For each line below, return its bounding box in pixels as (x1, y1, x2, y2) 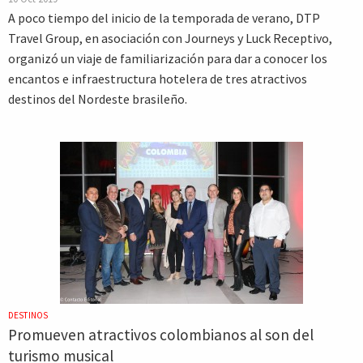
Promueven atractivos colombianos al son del (8, 325, 314, 344)
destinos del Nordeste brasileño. (8, 91, 187, 107)
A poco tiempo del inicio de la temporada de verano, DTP (8, 10, 320, 26)
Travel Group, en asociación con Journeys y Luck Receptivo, (8, 30, 332, 46)
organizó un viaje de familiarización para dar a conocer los (8, 50, 327, 66)
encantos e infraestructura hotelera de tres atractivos (8, 70, 307, 87)
